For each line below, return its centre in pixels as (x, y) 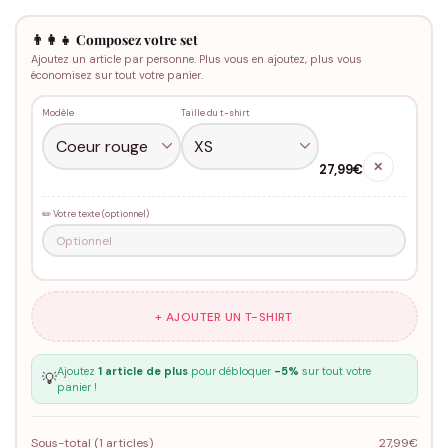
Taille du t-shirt (215, 113)
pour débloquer (230, 371)
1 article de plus (142, 371)
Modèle (58, 113)
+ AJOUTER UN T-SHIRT (224, 316)
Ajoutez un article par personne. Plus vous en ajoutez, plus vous (196, 58)
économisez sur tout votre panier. (116, 74)
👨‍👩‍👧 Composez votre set (114, 38)
